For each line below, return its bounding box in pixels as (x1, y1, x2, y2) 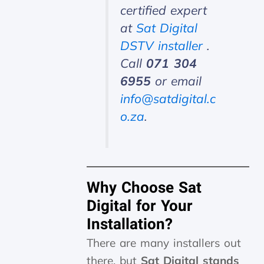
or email (150, 72, 202, 88)
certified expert (120, 2, 207, 18)
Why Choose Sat (87, 177, 202, 200)
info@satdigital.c (120, 90, 216, 106)
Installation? (87, 213, 173, 236)
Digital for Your (87, 195, 193, 218)
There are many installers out (87, 236, 242, 250)
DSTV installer (120, 37, 207, 53)
